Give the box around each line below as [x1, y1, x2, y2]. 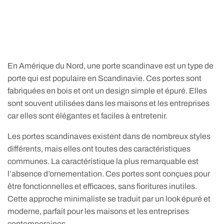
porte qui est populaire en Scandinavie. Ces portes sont [7, 74, 202, 83]
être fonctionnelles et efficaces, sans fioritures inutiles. [7, 182, 197, 191]
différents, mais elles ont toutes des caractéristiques [7, 144, 191, 153]
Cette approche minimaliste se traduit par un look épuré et [7, 194, 211, 203]
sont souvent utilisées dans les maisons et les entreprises [7, 99, 210, 108]
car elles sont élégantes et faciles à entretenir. [7, 111, 167, 120]
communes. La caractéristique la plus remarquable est [7, 157, 199, 166]
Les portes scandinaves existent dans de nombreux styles [7, 132, 211, 141]
